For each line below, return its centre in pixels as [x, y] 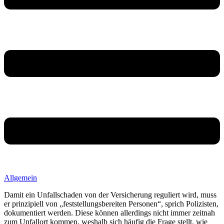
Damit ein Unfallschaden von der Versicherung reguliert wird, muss [110, 194]
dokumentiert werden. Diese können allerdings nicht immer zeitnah [109, 212]
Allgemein [20, 177]
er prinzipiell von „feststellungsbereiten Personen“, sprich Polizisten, [111, 203]
